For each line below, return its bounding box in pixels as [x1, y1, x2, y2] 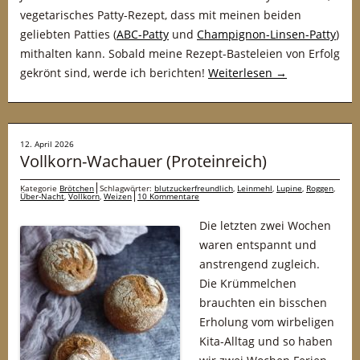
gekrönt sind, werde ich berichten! [20, 65, 208, 80]
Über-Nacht [20, 190, 64, 202]
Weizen [104, 190, 132, 202]
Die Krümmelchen [199, 276, 297, 291]
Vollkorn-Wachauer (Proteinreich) [20, 150, 267, 172]
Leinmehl [237, 182, 272, 194]
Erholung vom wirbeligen [199, 314, 334, 329]
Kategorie [20, 182, 59, 194]
